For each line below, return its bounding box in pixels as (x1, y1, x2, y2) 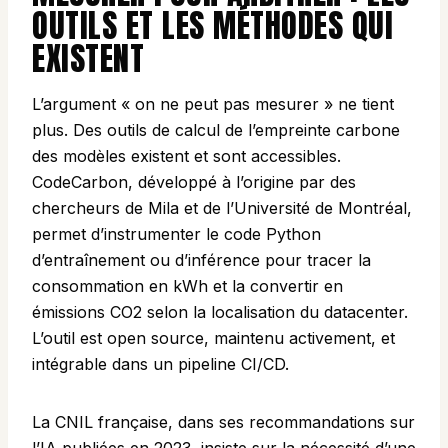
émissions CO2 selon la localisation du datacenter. (32, 302, 408, 323)
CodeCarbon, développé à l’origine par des (32, 172, 356, 193)
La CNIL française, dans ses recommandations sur (32, 412, 415, 433)
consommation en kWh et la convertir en (32, 276, 343, 297)
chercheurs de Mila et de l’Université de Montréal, (32, 198, 412, 219)
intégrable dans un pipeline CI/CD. (32, 354, 289, 375)
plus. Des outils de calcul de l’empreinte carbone (32, 120, 400, 141)
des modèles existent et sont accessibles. (32, 146, 341, 167)
